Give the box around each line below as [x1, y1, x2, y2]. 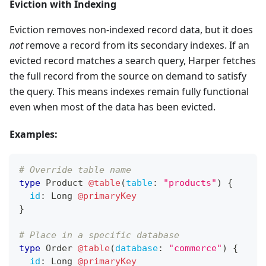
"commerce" [169, 242, 222, 254]
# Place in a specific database [19, 229, 179, 240]
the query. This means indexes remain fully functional [9, 84, 249, 98]
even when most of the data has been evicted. [9, 100, 216, 113]
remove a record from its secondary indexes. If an [23, 38, 249, 52]
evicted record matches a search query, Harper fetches [9, 53, 256, 67]
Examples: [9, 127, 58, 141]
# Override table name [19, 164, 131, 175]
